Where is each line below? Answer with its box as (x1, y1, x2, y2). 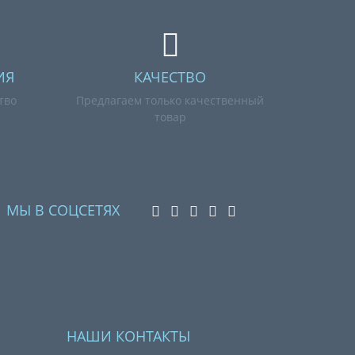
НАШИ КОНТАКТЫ (66, 326, 190, 345)
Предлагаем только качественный (76, 93, 265, 108)
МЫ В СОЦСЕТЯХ (6, 200, 120, 219)
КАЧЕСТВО (134, 67, 207, 86)
